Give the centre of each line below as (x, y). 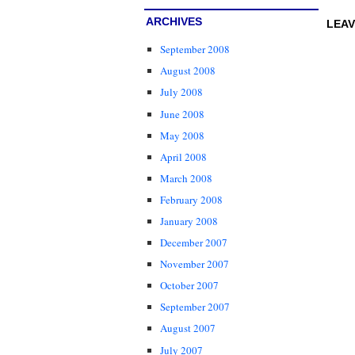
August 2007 (188, 328)
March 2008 (186, 178)
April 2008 (183, 157)
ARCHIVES (174, 22)
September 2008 (195, 50)
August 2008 (188, 71)
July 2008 (181, 92)
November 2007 (195, 264)
